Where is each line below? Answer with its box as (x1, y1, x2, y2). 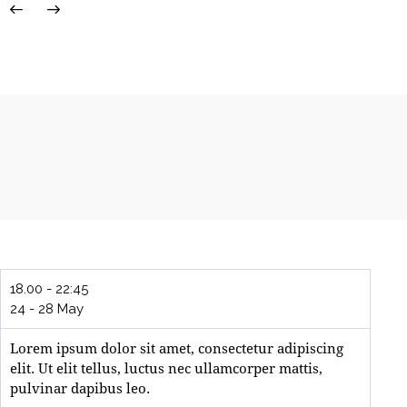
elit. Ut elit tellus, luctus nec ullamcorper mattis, (10, 359, 323, 378)
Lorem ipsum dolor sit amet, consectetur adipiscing (10, 339, 343, 358)
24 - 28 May (10, 301, 84, 318)
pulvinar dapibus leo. (10, 379, 150, 398)
